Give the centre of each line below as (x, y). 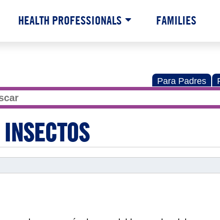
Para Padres (182, 81)
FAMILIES (176, 20)
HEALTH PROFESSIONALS (70, 20)
